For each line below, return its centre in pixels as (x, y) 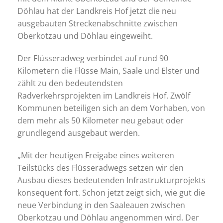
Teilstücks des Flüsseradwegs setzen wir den (101, 168)
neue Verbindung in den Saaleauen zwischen (101, 205)
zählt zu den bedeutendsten (70, 83)
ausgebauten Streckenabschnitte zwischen (98, 23)
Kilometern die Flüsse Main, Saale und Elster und (109, 71)
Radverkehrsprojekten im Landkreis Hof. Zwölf (104, 96)
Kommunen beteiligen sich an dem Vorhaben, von (111, 108)
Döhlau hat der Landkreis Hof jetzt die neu (97, 11)
